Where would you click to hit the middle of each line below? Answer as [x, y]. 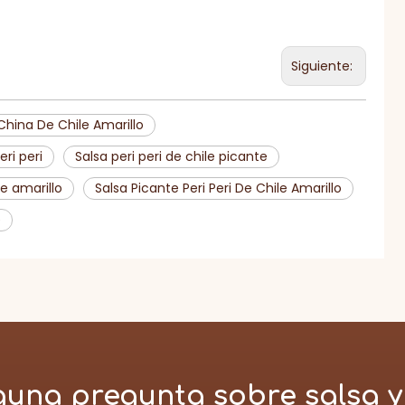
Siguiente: [323, 66]
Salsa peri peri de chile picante [171, 156]
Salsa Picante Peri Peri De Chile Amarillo [218, 188]
